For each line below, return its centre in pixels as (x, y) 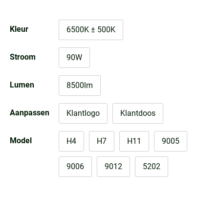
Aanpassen (30, 112)
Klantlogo (83, 113)
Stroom (23, 57)
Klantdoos (138, 113)
